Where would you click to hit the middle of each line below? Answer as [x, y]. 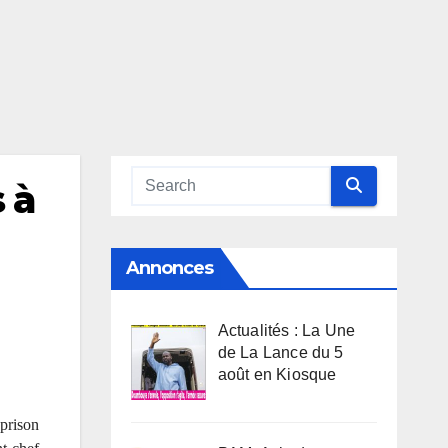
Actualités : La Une [286, 330]
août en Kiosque [277, 374]
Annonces [169, 267]
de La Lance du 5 [280, 352]
